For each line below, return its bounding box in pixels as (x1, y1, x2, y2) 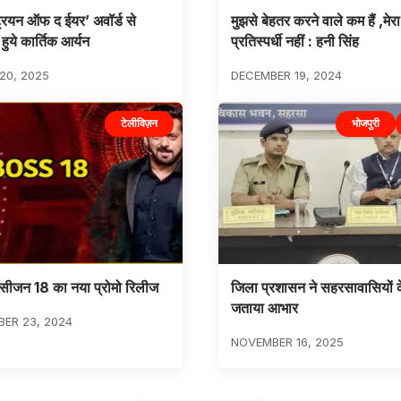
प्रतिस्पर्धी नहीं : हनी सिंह (230, 32, 359, 51)
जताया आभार (230, 298, 298, 317)
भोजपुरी (351, 116, 380, 131)
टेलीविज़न (121, 116, 158, 131)
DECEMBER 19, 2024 (230, 68, 342, 83)
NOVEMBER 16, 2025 (230, 334, 344, 349)
